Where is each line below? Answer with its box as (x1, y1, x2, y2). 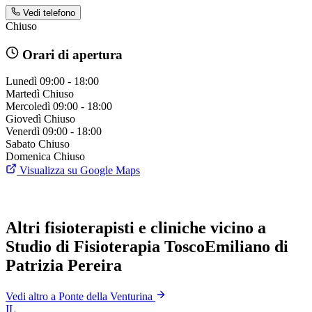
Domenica (6, 150, 51, 163)
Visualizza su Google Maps (17, 164, 140, 177)
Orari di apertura (18, 47, 123, 62)
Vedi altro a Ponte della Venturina (6, 290, 155, 303)
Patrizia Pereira (6, 256, 122, 275)
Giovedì (6, 113, 41, 125)
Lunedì (6, 75, 37, 88)
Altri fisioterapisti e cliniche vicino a (6, 219, 266, 237)
